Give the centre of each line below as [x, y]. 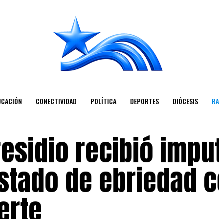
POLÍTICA [103, 101]
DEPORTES [144, 101]
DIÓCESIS [185, 101]
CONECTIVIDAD [56, 101]
